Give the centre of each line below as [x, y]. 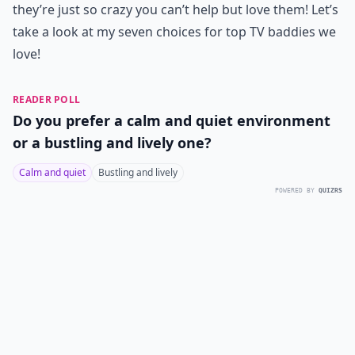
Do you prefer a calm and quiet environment [172, 120]
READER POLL [47, 99]
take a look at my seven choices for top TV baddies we [174, 32]
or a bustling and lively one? [112, 143]
